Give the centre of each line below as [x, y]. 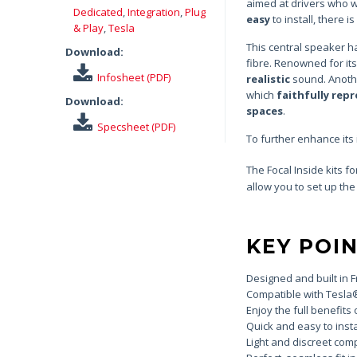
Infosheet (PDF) [134, 77]
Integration [154, 12]
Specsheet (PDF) [136, 126]
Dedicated [98, 12]
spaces [264, 111]
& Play [88, 27]
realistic [268, 79]
